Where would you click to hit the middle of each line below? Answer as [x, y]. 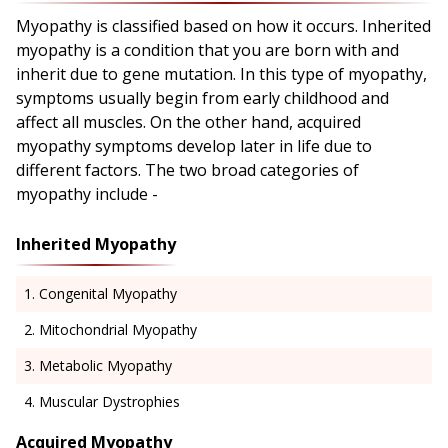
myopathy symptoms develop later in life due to [194, 146]
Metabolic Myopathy [105, 366]
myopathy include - [89, 194]
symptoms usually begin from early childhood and [202, 98]
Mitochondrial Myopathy [118, 330]
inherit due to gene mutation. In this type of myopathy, [221, 74]
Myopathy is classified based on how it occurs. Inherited [223, 26]
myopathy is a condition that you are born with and [207, 50]
